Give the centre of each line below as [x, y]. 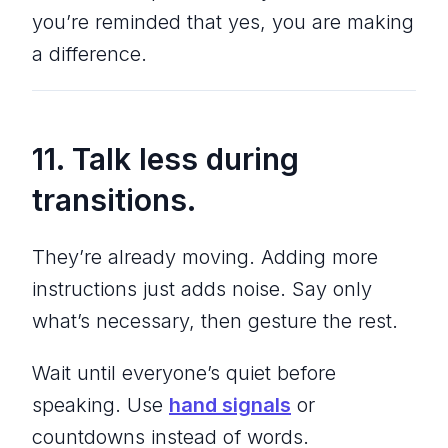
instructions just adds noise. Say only [202, 288]
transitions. [114, 199]
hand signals [230, 404]
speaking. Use [100, 404]
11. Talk [85, 158]
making [377, 21]
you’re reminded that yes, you [172, 21]
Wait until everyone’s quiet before [184, 372]
